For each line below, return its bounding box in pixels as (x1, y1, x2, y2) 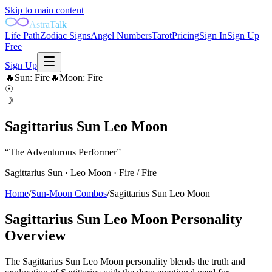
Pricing (172, 30, 199, 41)
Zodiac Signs (40, 30, 90, 41)
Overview (5, 227, 66, 243)
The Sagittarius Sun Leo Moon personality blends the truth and (5, 256, 245, 267)
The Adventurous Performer (9, 146, 117, 157)
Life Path (5, 30, 40, 41)
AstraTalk (29, 19, 67, 30)
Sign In (199, 30, 227, 41)
